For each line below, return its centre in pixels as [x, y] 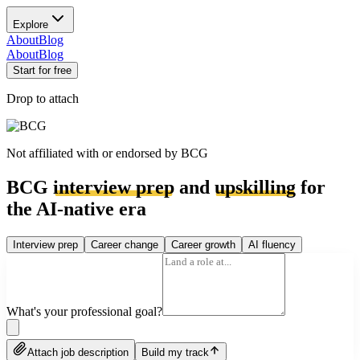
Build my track [175, 352]
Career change [125, 244]
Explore [31, 25]
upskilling [255, 187]
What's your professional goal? [84, 311]
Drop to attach [43, 98]
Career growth [203, 244]
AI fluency [272, 244]
